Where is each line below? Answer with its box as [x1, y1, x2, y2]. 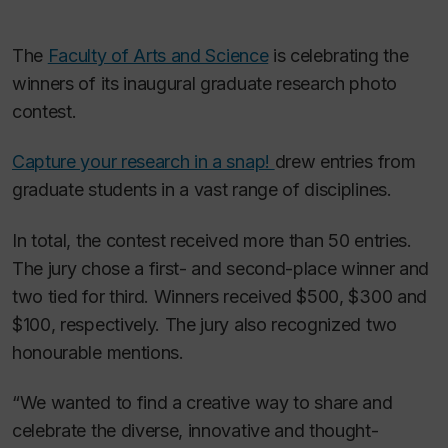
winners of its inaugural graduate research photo [12, 72, 397, 94]
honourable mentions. [12, 341, 184, 363]
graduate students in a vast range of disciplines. [12, 179, 392, 201]
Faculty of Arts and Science [47, 44, 269, 66]
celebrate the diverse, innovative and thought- [12, 420, 379, 442]
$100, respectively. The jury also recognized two [12, 313, 397, 335]
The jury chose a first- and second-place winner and [12, 257, 429, 279]
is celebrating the [268, 44, 409, 66]
